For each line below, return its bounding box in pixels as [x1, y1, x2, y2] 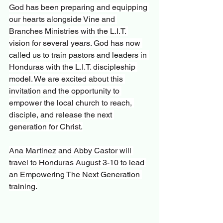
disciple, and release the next [9, 110, 114, 119]
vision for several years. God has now [9, 38, 142, 48]
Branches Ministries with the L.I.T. [9, 26, 128, 36]
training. [9, 181, 37, 191]
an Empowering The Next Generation [9, 169, 142, 179]
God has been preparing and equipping [9, 2, 149, 12]
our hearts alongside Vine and [9, 14, 117, 24]
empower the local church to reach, [9, 98, 134, 108]
